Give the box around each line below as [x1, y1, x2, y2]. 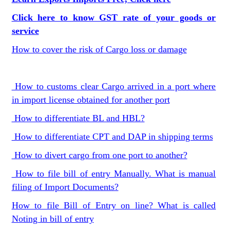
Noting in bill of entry [11, 214, 94, 224]
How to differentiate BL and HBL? [11, 113, 145, 123]
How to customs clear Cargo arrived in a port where [11, 81, 216, 91]
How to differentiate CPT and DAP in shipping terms [11, 131, 213, 142]
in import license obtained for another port [11, 94, 170, 105]
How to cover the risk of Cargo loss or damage [11, 44, 187, 54]
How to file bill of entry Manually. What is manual [11, 168, 216, 179]
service [11, 26, 39, 36]
